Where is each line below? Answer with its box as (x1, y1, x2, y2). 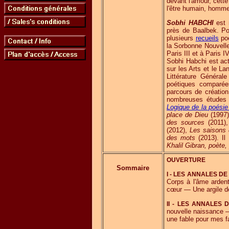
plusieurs (167, 34, 196, 42)
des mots (167, 134, 196, 142)
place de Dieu (167, 111, 208, 119)
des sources (167, 119, 204, 126)
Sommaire (116, 164, 149, 172)
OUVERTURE (167, 156, 205, 164)
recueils (195, 34, 219, 42)
